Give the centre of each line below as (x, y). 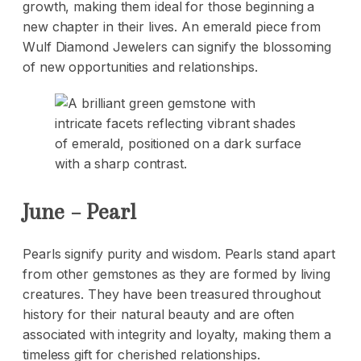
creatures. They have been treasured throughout (172, 295)
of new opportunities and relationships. (141, 66)
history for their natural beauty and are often (159, 315)
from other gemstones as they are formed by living (177, 274)
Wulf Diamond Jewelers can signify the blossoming (177, 46)
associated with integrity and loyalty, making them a (177, 335)
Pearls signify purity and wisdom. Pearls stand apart (179, 254)
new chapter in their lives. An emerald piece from (172, 26)
